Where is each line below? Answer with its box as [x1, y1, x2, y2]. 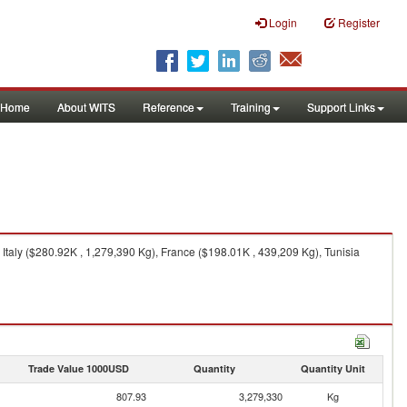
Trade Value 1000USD [27, 362, 129, 375]
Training [231, 99, 271, 114]
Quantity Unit [300, 362, 365, 375]
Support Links [307, 99, 375, 114]
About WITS [57, 99, 115, 114]
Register [338, 15, 380, 30]
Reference [143, 99, 194, 114]
